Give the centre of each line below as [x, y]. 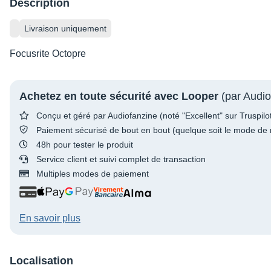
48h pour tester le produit [85, 144]
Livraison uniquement [65, 28]
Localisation [41, 260]
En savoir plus [50, 218]
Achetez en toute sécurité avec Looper [119, 96]
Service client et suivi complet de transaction [121, 159]
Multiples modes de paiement [93, 173]
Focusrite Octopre [48, 53]
